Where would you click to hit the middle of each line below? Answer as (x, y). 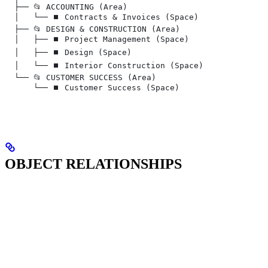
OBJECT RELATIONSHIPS (93, 164)
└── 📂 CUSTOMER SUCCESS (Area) (80, 78)
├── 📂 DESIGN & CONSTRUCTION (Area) (92, 29)
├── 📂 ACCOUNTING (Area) (66, 7)
